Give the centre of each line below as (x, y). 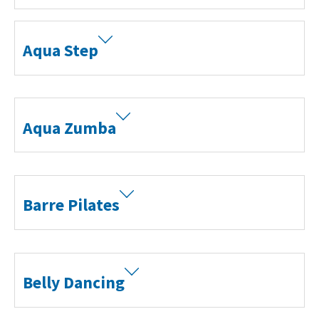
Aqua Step (61, 51)
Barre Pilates (72, 205)
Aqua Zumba (70, 127)
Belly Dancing (74, 283)
